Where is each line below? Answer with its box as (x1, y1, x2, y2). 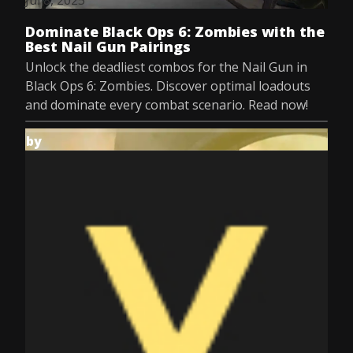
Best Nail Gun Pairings (25, 37, 191, 56)
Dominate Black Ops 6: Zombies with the (25, 22, 325, 41)
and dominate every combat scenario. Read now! (25, 96, 308, 113)
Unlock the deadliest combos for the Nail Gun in (25, 58, 307, 76)
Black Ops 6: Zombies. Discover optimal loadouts (25, 77, 310, 95)
